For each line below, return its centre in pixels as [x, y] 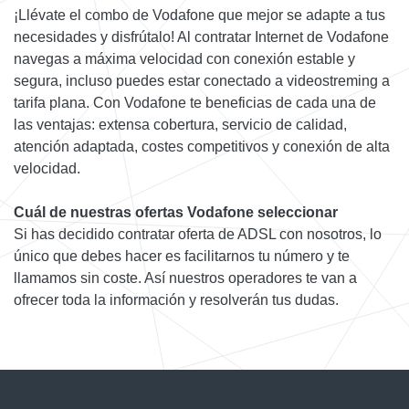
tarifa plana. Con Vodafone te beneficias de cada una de [195, 103]
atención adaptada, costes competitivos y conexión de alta [202, 147]
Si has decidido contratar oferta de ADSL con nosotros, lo [198, 235]
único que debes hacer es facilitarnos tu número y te [182, 257]
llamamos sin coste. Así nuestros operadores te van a [185, 278]
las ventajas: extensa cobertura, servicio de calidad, [180, 125]
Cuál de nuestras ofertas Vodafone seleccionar [176, 213]
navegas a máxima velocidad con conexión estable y [184, 59]
